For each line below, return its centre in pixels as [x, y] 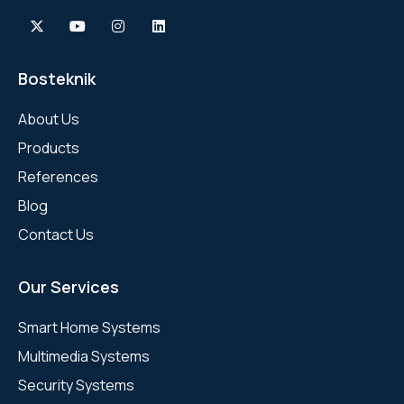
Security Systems [76, 385]
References [58, 176]
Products [49, 147]
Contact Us [56, 234]
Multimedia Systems [84, 356]
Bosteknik [57, 78]
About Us [49, 119]
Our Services [69, 286]
